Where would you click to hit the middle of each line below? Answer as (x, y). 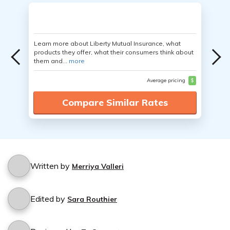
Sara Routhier (92, 199)
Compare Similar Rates (115, 102)
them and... (51, 61)
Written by (51, 166)
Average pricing (167, 80)
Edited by (49, 199)
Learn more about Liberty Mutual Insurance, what (107, 43)
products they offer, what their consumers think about (114, 52)
